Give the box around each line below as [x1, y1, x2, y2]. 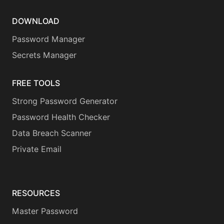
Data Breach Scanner [12, 128, 91, 138]
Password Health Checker [12, 112, 110, 122]
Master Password [12, 206, 78, 216]
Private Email [12, 144, 61, 154]
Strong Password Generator [12, 96, 117, 106]
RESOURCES [12, 188, 60, 198]
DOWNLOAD [12, 16, 59, 26]
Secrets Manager [12, 50, 76, 60]
